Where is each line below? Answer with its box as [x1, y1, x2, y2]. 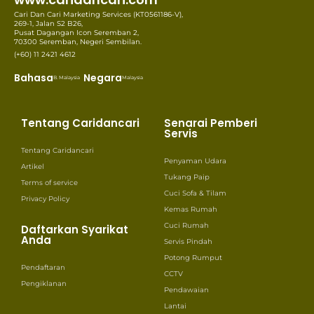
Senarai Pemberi [164, 115, 257, 130]
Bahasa [14, 70, 53, 85]
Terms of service [21, 177, 78, 187]
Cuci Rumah [164, 220, 209, 230]
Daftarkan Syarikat [21, 221, 128, 237]
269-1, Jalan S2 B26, [14, 18, 83, 28]
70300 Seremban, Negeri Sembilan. [14, 36, 142, 46]
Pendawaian [164, 285, 209, 294]
